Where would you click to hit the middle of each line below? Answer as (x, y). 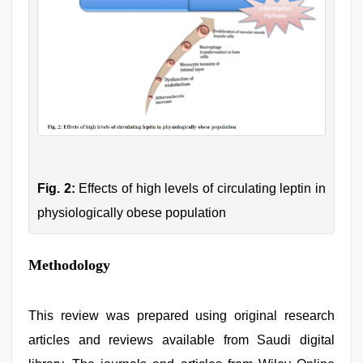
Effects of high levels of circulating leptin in (201, 189)
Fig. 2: (56, 189)
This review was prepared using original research (181, 316)
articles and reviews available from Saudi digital (181, 340)
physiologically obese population (132, 213)
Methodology (69, 265)
